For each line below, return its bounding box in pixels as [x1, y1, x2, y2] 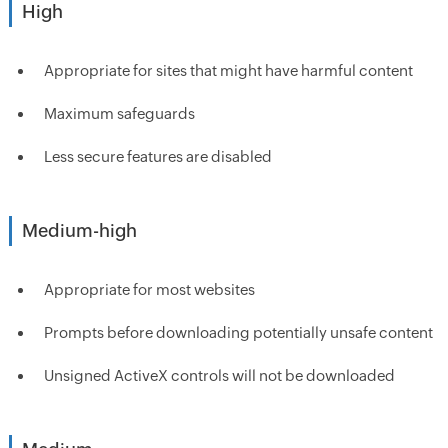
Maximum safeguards [43, 105, 195, 122]
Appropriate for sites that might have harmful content [43, 62, 413, 79]
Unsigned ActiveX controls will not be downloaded [43, 367, 395, 384]
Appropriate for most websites [43, 281, 255, 298]
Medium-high [21, 220, 137, 241]
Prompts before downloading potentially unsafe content [43, 324, 433, 341]
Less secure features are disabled [43, 148, 272, 165]
